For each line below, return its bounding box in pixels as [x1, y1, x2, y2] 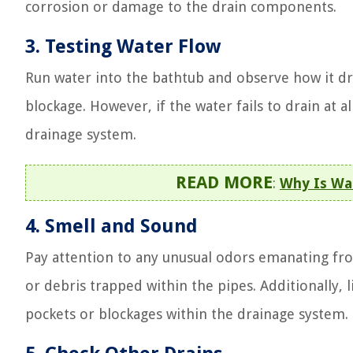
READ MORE [176, 173, 273, 192]
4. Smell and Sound [25, 215, 198, 237]
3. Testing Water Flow [25, 35, 221, 58]
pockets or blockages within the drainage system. [25, 306, 348, 322]
